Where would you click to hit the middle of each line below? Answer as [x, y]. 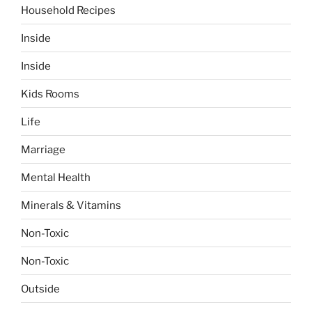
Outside [40, 289]
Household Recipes [68, 10]
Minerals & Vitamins [71, 205]
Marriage [43, 149]
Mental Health [56, 177]
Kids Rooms [50, 94]
